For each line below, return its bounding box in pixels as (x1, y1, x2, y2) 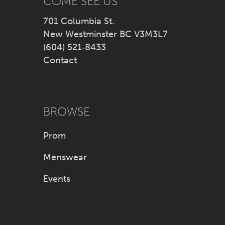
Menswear (43, 152, 87, 163)
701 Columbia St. (43, 15, 115, 27)
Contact (43, 54, 77, 66)
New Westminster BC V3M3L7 (43, 28, 168, 40)
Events (43, 173, 71, 185)
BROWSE (43, 105, 90, 119)
